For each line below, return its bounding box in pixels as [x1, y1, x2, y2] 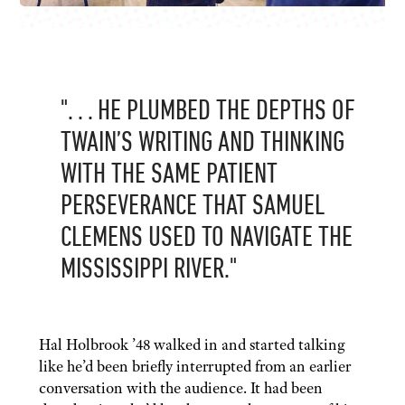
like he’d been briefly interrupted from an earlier [38, 356, 351, 377]
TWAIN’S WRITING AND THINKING [60, 127, 344, 162]
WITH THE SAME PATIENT [60, 158, 278, 193]
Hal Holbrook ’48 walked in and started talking [38, 334, 345, 355]
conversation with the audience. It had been [38, 378, 323, 399]
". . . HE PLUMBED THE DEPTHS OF [60, 95, 355, 130]
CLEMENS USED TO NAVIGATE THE [60, 221, 353, 257]
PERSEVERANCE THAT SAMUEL [60, 190, 325, 225]
